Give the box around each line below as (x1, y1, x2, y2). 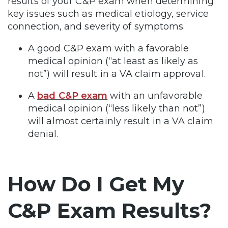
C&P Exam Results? (8, 198, 211, 223)
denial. (28, 128, 59, 140)
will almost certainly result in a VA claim (28, 116, 213, 127)
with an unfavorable (107, 90, 203, 102)
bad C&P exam (37, 90, 108, 102)
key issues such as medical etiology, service (8, 8, 209, 20)
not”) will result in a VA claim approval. (28, 68, 206, 80)
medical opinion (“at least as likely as (28, 55, 198, 67)
